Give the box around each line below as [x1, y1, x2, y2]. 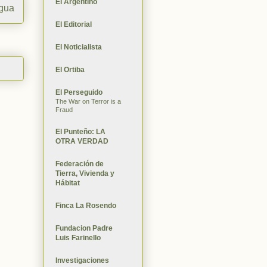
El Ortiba [55, 65, 85, 74]
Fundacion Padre [55, 223, 113, 232]
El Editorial [55, 20, 92, 29]
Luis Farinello [55, 233, 101, 242]
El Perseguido [55, 88, 103, 97]
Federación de [55, 159, 104, 168]
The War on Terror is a [55, 97, 121, 105]
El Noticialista [55, 42, 102, 51]
